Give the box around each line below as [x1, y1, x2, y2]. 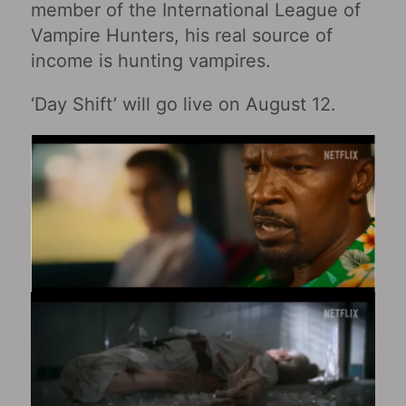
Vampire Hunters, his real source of [30, 24, 333, 46]
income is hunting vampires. [30, 49, 271, 72]
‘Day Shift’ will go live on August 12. [30, 92, 336, 115]
